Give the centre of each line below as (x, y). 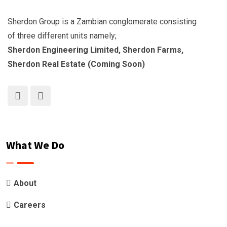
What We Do (35, 145)
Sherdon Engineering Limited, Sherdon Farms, (96, 50)
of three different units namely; (62, 36)
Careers (30, 205)
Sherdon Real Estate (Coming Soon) (76, 64)
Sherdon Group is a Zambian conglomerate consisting (102, 22)
